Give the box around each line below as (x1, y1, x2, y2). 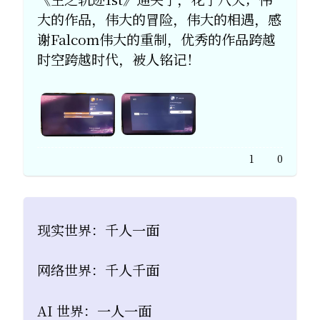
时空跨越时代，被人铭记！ (37, 49, 201, 69)
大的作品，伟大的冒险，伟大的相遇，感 (37, 9, 282, 29)
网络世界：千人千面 (37, 260, 160, 280)
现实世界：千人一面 (37, 219, 160, 239)
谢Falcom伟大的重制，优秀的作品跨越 (37, 29, 276, 49)
